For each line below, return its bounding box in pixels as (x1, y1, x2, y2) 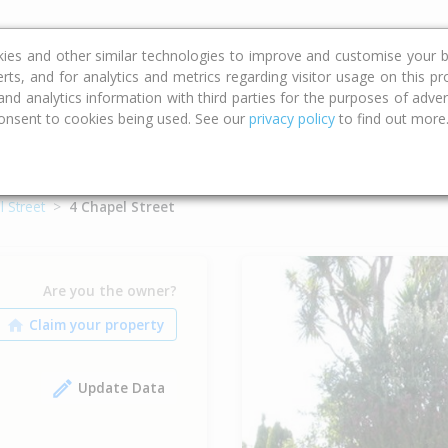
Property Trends (166, 24, 295, 48)
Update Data (77, 377, 165, 397)
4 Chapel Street (69, 197, 175, 216)
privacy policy (249, 109, 335, 128)
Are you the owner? (42, 280, 177, 300)
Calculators (46, 24, 136, 48)
